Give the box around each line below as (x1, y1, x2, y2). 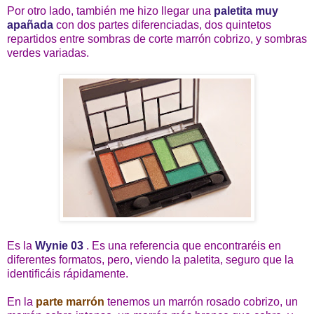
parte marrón (36, 295, 104, 308)
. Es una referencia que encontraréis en (83, 239, 281, 252)
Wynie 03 (35, 239, 83, 252)
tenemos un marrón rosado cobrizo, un (104, 295, 298, 308)
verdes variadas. (7, 46, 89, 59)
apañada (7, 18, 53, 31)
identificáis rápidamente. (7, 267, 128, 280)
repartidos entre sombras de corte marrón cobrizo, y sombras (7, 32, 307, 45)
